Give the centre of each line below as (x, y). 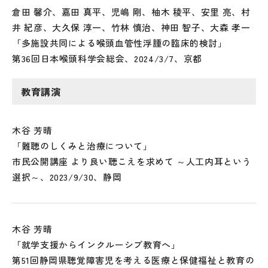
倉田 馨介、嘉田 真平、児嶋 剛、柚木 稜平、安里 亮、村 (131, 12)
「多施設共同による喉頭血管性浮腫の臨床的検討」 (120, 43)
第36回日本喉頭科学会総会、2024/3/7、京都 (107, 58)
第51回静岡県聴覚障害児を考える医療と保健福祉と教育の (133, 260)
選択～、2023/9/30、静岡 (67, 177)
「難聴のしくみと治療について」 (82, 146)
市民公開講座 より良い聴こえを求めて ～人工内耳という (132, 161)
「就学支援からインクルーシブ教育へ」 (96, 244)
